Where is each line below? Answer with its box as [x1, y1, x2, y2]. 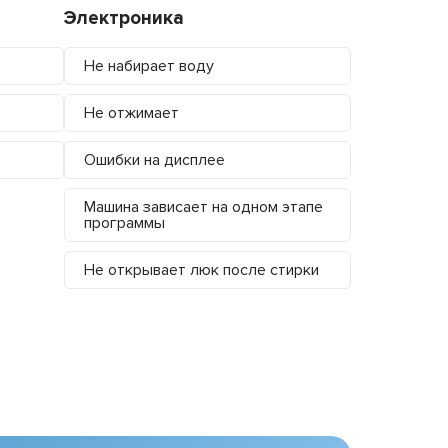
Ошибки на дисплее [83, 149, 225, 170]
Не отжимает [83, 102, 179, 123]
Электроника [63, 6, 184, 30]
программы [83, 212, 165, 233]
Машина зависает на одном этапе [83, 196, 323, 217]
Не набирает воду [83, 55, 214, 76]
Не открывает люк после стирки [83, 259, 319, 280]
